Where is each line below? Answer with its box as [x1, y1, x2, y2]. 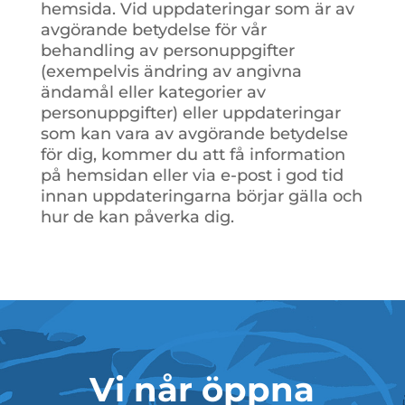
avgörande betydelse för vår [40, 19, 267, 40]
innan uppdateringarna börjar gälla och [40, 185, 363, 206]
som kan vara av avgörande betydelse [40, 123, 348, 144]
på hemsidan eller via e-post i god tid [40, 165, 344, 185]
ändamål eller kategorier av [40, 81, 266, 102]
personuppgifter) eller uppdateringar [40, 102, 341, 123]
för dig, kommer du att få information [40, 144, 345, 165]
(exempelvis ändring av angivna [40, 61, 302, 81]
